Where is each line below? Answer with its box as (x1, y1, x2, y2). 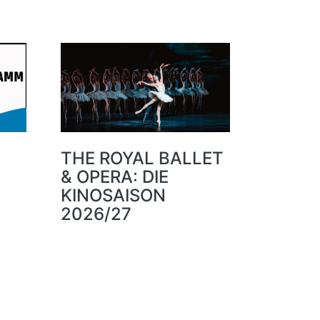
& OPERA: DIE (60, 166, 169, 188)
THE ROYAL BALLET (60, 148, 224, 169)
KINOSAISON (60, 185, 166, 206)
